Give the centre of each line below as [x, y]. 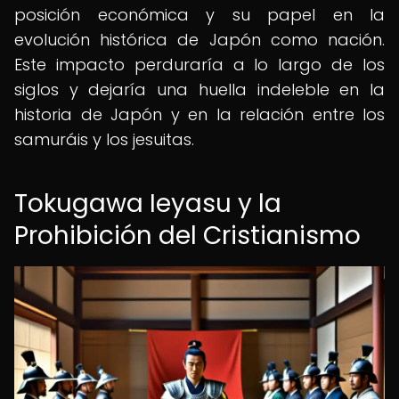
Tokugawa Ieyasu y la [148, 204]
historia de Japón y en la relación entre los [199, 114]
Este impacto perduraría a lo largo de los [199, 65]
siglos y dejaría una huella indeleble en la [199, 90]
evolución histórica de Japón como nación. [199, 40]
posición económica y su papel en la [199, 15]
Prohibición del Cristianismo [187, 236]
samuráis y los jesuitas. [104, 139]
